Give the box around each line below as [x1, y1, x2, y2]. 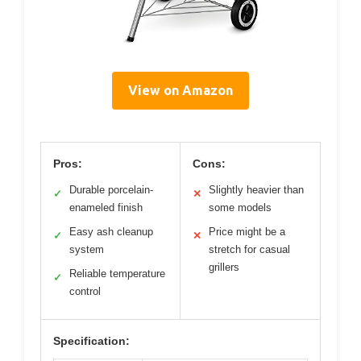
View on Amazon [128, 83, 233, 98]
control [69, 285, 101, 298]
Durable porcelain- [69, 184, 153, 197]
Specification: [53, 334, 130, 348]
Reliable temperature [69, 268, 165, 280]
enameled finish [69, 201, 143, 214]
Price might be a [209, 226, 285, 239]
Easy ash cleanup [69, 226, 153, 239]
